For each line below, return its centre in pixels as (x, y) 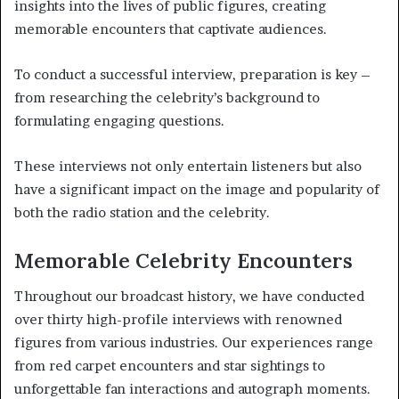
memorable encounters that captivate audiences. (171, 28)
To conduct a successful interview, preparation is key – (192, 74)
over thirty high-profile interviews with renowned (178, 320)
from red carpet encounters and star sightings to (170, 366)
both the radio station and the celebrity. (142, 212)
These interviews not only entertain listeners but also (188, 166)
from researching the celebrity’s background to (167, 97)
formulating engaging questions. (119, 120)
